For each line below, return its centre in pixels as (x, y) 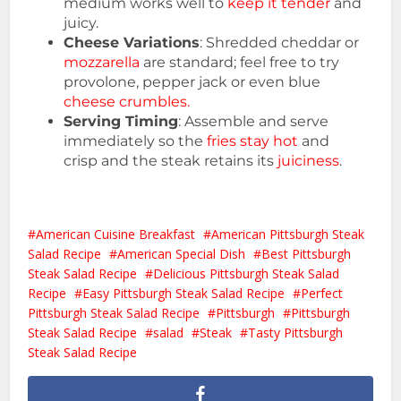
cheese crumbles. (127, 101)
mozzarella (102, 62)
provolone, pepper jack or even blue (192, 81)
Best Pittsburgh (307, 253)
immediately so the (136, 141)
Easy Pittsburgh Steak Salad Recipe (184, 293)
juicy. (81, 22)
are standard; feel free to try (240, 62)
